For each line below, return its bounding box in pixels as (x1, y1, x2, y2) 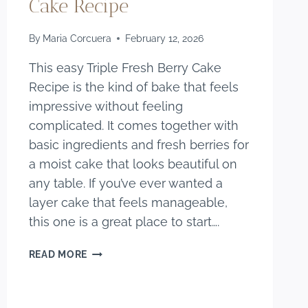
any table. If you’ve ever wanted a (28, 176, 223, 191)
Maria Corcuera (42, 32, 111, 45)
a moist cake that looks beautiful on (28, 157, 237, 172)
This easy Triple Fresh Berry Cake (28, 60, 221, 76)
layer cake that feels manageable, (28, 195, 228, 210)
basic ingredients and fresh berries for (28, 137, 249, 153)
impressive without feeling (28, 99, 183, 114)
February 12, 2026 (124, 32, 203, 45)
